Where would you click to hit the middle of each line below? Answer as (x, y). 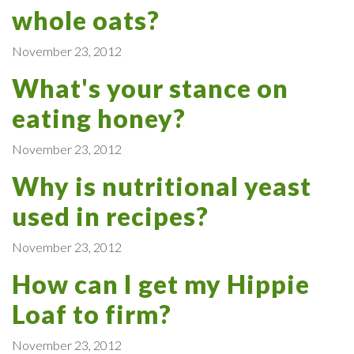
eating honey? (99, 118)
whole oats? (86, 20)
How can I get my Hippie (161, 284)
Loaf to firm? (92, 314)
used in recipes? (110, 216)
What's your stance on (150, 88)
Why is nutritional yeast (162, 186)
